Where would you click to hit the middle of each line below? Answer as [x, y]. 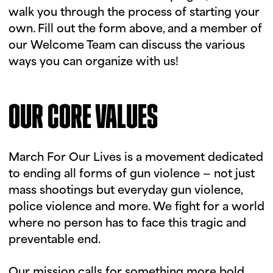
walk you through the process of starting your [134, 13]
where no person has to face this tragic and [127, 224]
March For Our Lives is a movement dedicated [136, 158]
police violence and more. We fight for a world [136, 207]
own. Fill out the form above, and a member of [135, 29]
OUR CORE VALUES [83, 119]
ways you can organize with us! [94, 62]
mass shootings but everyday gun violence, [126, 191]
